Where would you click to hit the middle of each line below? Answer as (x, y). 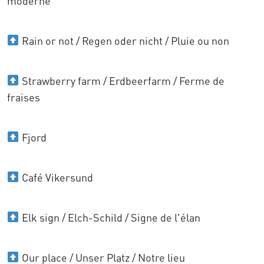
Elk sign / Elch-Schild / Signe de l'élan (110, 217)
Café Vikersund (56, 177)
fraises (24, 97)
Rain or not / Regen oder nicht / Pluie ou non (124, 40)
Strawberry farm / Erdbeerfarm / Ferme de (122, 80)
